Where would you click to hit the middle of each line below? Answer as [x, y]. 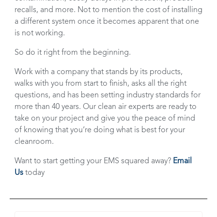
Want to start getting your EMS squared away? [94, 161]
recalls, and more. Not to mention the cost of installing [108, 10]
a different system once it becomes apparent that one [107, 22]
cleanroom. [34, 142]
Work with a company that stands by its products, [99, 72]
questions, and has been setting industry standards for [108, 95]
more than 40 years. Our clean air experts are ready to [106, 107]
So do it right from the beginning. [73, 53]
